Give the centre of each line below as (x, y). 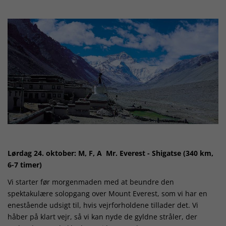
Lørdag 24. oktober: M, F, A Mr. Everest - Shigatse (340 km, (110, 153)
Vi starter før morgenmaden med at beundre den (91, 182)
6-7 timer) (25, 164)
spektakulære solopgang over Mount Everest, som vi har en (107, 194)
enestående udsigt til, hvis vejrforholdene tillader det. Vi (103, 205)
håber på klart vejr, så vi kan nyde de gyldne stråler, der (102, 217)
